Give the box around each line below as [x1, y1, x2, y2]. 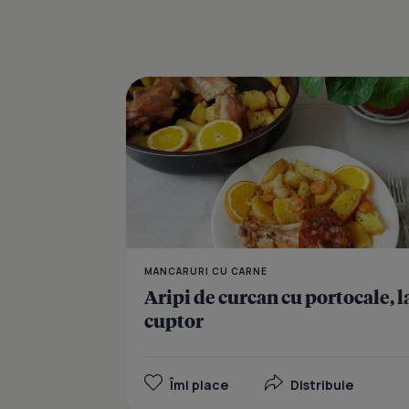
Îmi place [170, 376, 228, 394]
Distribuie [290, 376, 353, 394]
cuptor [144, 309, 204, 333]
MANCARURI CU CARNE [144, 265, 267, 278]
